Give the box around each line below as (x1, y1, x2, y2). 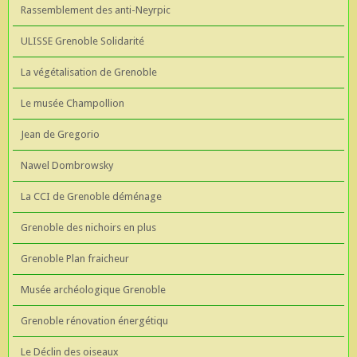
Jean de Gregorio (21, 127, 100, 140)
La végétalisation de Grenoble (21, 65, 157, 78)
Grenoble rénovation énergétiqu (21, 314, 168, 327)
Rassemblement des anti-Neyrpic (21, 3, 171, 16)
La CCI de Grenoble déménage (21, 190, 162, 202)
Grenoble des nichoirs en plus (21, 221, 156, 233)
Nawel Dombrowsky (21, 159, 113, 171)
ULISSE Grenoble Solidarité (21, 34, 144, 47)
